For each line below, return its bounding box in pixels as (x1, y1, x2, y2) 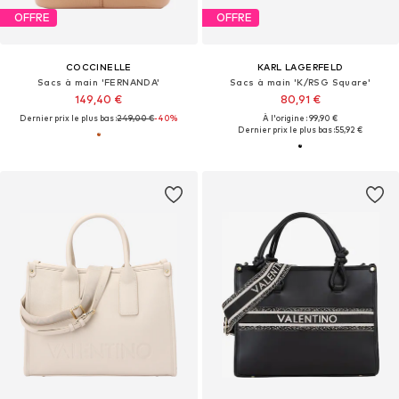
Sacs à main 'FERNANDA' (37, 76, 160, 87)
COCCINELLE (65, 61, 132, 72)
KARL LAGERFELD (256, 61, 344, 72)
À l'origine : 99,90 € (263, 112, 338, 123)
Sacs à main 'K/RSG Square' (230, 76, 371, 87)
